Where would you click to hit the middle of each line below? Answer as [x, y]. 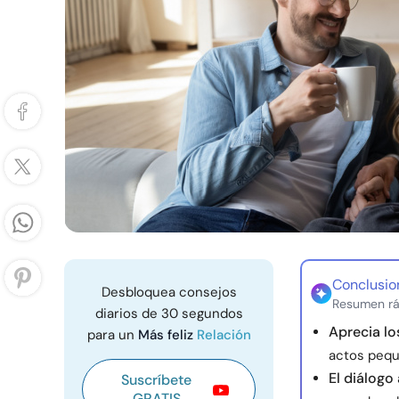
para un [112, 335]
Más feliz [167, 335]
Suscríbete [156, 380]
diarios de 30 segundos [169, 313]
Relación [224, 335]
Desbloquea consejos [169, 292]
